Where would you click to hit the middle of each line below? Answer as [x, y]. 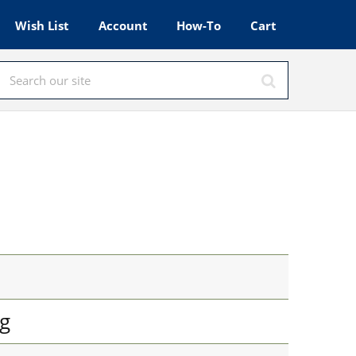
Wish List [43, 25]
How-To [199, 25]
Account [123, 25]
